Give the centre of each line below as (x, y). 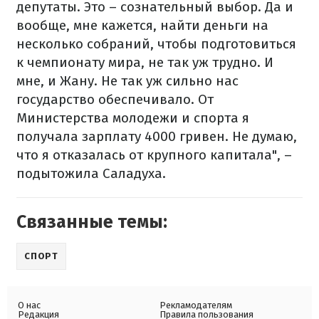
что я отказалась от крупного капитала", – (154, 155)
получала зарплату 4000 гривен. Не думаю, (157, 136)
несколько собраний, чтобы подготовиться (156, 44)
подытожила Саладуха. (91, 173)
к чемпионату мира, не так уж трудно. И (145, 62)
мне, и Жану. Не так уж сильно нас (127, 81)
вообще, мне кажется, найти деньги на (142, 25)
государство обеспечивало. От (115, 99)
